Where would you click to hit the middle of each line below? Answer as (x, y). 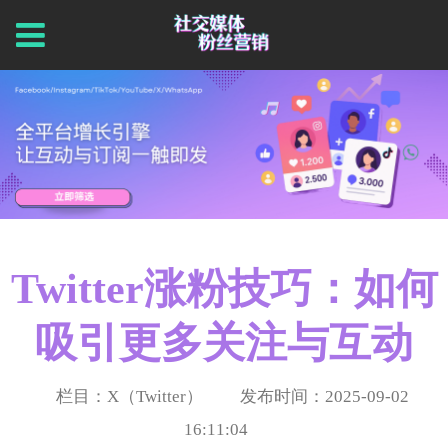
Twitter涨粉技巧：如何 (224, 288)
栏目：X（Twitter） (129, 396)
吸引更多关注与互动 (224, 342)
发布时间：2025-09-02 (325, 396)
